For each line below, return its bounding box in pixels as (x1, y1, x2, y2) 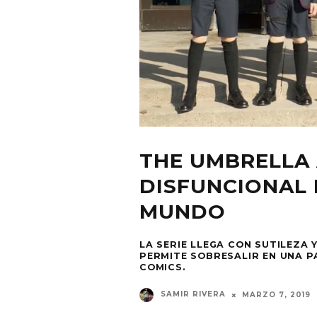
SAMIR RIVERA (161, 289, 226, 299)
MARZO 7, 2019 (242, 289, 311, 299)
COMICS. (139, 261, 185, 272)
